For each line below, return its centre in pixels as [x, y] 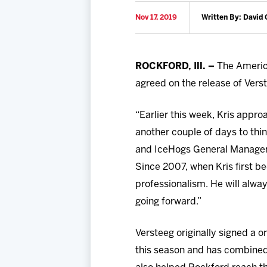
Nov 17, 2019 [156, 18]
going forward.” [168, 202]
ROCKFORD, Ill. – [176, 67]
